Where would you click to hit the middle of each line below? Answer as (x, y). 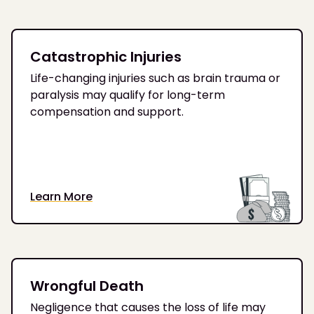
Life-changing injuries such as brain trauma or (155, 78)
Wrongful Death (87, 286)
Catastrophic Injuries (106, 56)
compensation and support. (107, 111)
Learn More (61, 196)
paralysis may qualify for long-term (128, 95)
